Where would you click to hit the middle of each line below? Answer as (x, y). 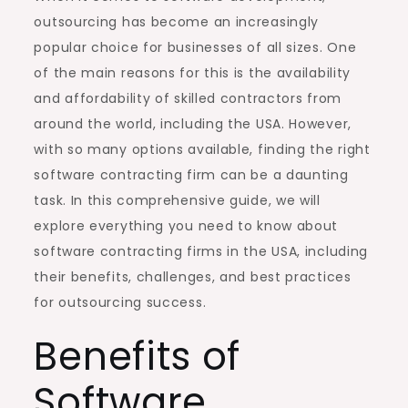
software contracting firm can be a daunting (191, 174)
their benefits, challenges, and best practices (193, 276)
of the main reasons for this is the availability (193, 72)
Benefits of (138, 356)
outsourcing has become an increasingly (177, 21)
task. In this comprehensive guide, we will (177, 200)
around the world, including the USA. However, (193, 123)
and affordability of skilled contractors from (188, 98)
